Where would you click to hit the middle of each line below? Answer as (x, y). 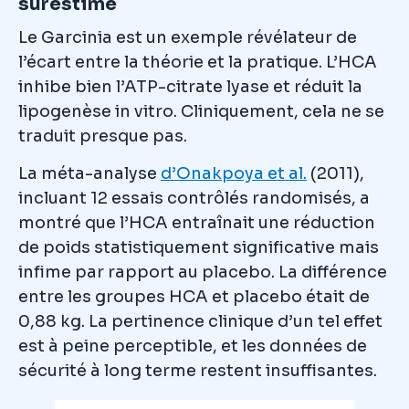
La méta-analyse (89, 173)
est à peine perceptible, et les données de (193, 346)
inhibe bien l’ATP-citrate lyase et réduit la (190, 86)
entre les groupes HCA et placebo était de (194, 296)
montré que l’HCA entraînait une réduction (197, 222)
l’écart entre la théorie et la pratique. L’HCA (198, 62)
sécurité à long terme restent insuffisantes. (198, 370)
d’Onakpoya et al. (234, 173)
